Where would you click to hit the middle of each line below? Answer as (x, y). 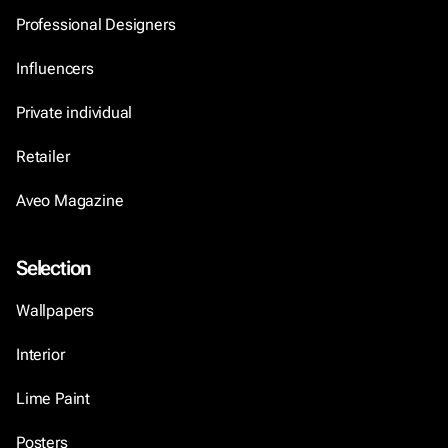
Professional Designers (96, 24)
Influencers (55, 68)
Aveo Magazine (70, 200)
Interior (40, 354)
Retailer (43, 156)
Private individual (74, 112)
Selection (54, 268)
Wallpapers (55, 310)
